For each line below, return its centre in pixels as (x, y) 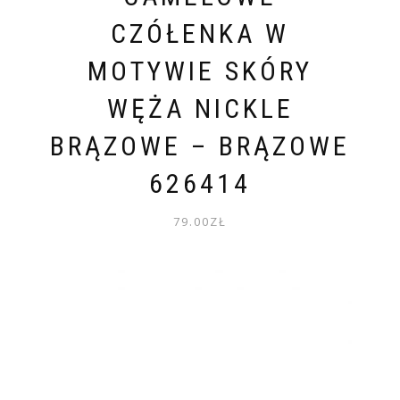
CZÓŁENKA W (200, 33)
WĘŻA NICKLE (200, 108)
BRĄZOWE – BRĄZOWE (200, 146)
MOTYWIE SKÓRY (200, 71)
